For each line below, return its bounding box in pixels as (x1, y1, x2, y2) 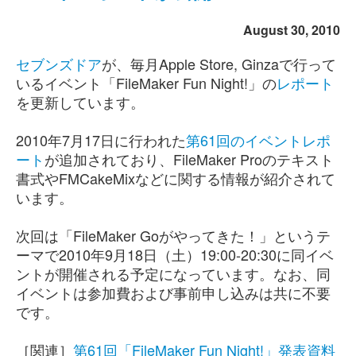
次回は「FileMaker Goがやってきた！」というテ (16, 225, 331, 246)
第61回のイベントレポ (186, 130, 331, 150)
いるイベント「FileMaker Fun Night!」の (16, 72, 277, 93)
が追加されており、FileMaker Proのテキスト (44, 149, 334, 169)
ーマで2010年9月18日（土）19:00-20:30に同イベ (16, 244, 334, 265)
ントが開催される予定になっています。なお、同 (16, 263, 331, 284)
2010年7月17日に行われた (16, 130, 186, 150)
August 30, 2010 (243, 21, 340, 39)
